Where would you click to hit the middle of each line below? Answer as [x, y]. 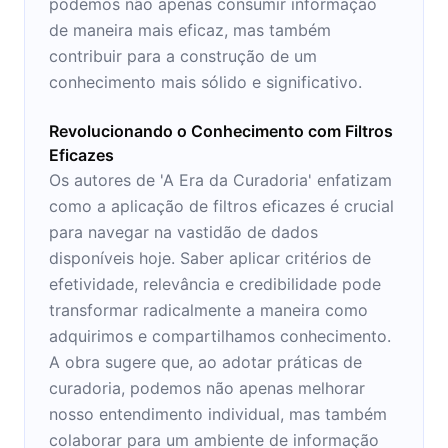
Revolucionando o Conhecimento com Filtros [221, 130]
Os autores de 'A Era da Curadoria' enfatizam [220, 179]
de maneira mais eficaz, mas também [190, 29]
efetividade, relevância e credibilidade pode [215, 283]
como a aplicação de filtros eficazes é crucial [221, 205]
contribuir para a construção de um [183, 55]
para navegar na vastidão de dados [183, 231]
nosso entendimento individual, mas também [218, 413]
